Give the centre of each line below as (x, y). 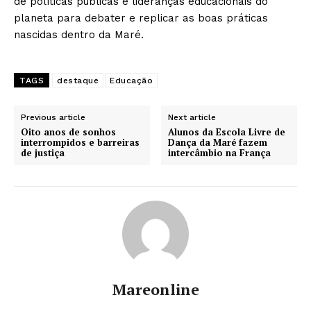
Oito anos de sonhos (68, 132)
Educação (131, 81)
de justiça (43, 153)
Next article (192, 118)
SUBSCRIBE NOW (155, 163)
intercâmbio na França (220, 153)
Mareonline (155, 289)
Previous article (53, 118)
